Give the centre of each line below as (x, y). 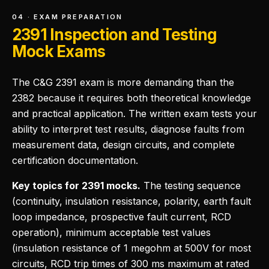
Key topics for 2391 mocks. (76, 186)
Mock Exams (59, 51)
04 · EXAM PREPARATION (68, 17)
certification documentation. (75, 160)
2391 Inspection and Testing (114, 35)
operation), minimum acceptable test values (111, 232)
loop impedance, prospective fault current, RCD (122, 217)
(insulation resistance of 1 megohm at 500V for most (131, 248)
